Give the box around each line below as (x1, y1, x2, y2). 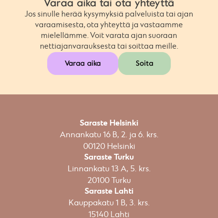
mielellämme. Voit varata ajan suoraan (41, 31, 177, 40)
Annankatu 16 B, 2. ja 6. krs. (59, 130, 159, 140)
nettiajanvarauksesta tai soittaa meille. (40, 42, 178, 51)
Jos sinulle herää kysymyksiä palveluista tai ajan (25, 10, 193, 19)
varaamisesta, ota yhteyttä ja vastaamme (35, 20, 183, 30)
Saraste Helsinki (80, 118, 138, 128)
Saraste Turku (84, 152, 134, 163)
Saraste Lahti (85, 186, 133, 197)
